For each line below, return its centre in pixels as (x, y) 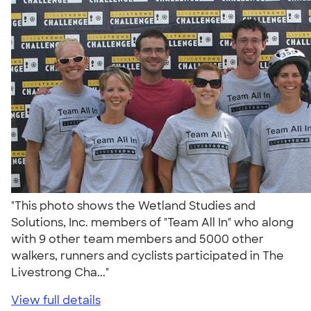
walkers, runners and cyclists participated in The (148, 255)
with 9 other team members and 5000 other (137, 239)
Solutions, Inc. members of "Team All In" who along (152, 222)
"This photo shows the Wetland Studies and (133, 205)
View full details (56, 300)
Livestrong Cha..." (63, 272)
